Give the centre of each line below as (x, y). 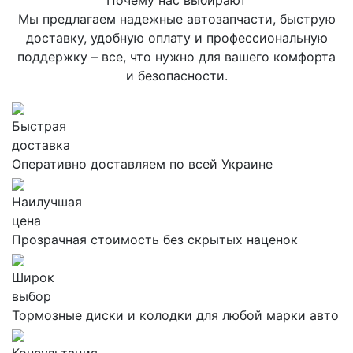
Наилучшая (47, 202)
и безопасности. (176, 76)
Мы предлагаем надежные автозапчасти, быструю (176, 19)
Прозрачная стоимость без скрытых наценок (155, 240)
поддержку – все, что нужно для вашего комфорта (176, 57)
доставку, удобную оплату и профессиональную (176, 38)
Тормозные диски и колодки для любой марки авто (175, 315)
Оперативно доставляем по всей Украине (142, 164)
